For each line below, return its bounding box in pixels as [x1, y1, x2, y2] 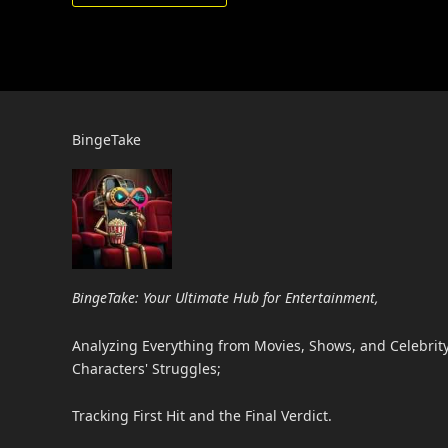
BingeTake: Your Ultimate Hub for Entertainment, [72, 288, 379, 308]
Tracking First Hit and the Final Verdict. [72, 406, 332, 426]
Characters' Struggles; [72, 358, 221, 378]
